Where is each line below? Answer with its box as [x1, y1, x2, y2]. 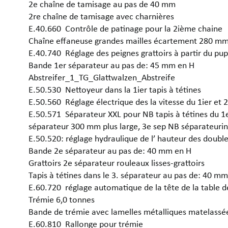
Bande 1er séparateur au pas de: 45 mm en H [28, 59, 194, 71]
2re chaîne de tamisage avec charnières [28, 10, 176, 22]
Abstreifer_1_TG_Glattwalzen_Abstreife [28, 71, 177, 83]
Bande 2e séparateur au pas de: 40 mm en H [28, 145, 191, 156]
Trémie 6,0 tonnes [28, 193, 97, 205]
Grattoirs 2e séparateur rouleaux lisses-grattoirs [28, 157, 207, 168]
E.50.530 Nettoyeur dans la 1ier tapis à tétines [28, 83, 201, 95]
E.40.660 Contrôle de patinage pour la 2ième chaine [28, 22, 222, 34]
